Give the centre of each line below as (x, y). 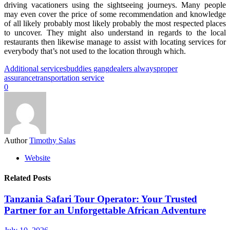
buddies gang (88, 68)
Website (37, 158)
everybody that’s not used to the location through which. (95, 51)
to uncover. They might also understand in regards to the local (115, 32)
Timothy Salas (52, 140)
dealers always (133, 68)
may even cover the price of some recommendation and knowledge (115, 14)
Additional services (35, 68)
